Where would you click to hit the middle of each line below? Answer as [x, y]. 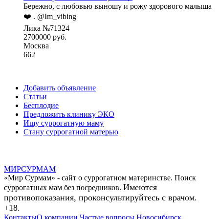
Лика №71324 [46, 28]
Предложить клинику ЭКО [69, 114]
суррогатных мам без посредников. [64, 187]
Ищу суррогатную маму [64, 123]
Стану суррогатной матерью [71, 131]
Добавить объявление [60, 88]
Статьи [35, 96]
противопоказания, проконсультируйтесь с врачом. [100, 197]
